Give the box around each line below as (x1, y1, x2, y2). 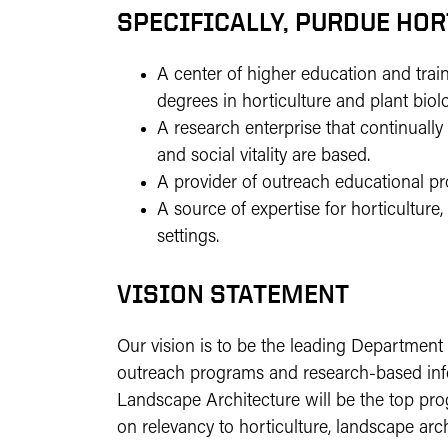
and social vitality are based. (157, 147, 370, 166)
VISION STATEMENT (117, 280, 355, 308)
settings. (157, 228, 219, 247)
